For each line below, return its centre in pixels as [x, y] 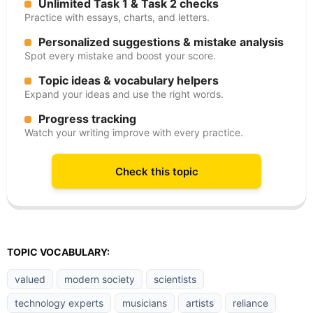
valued [30, 279]
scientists [175, 279]
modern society [100, 279]
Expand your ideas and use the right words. [124, 94]
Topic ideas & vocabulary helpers [129, 80]
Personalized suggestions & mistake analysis [161, 42]
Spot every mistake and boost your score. [120, 56]
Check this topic [156, 171]
